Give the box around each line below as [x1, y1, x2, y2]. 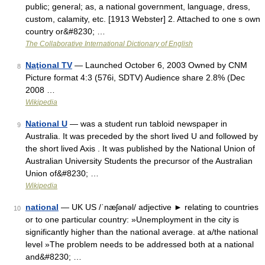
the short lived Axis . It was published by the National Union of [25, 144, 255, 153]
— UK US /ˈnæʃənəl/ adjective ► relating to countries [59, 202, 258, 212]
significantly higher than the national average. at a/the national [25, 227, 258, 237]
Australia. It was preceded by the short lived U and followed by [25, 131, 258, 141]
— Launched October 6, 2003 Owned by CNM [72, 60, 247, 70]
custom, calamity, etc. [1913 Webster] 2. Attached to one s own [25, 14, 260, 24]
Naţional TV [25, 60, 72, 70]
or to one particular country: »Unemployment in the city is [25, 215, 239, 224]
